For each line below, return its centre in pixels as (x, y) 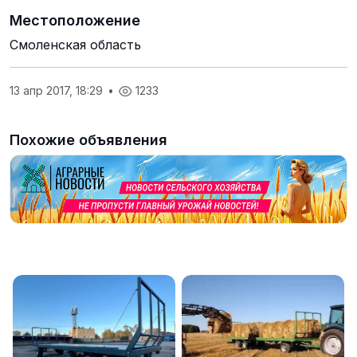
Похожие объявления (88, 140)
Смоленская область (75, 45)
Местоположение (75, 20)
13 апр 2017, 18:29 (58, 90)
